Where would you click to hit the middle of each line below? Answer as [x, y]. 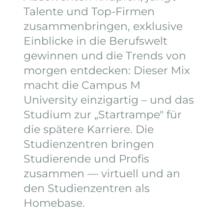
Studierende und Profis [86, 159]
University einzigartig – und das [109, 100]
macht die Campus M [82, 85]
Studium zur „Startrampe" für [103, 115]
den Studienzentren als [87, 189]
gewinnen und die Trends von [105, 56]
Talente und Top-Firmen [89, 12]
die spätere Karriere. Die [89, 130]
